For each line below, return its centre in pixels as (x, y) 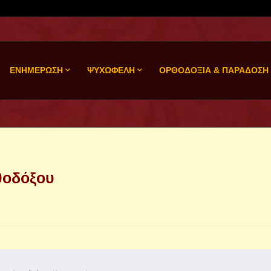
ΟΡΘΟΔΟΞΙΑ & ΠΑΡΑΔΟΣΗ (214, 70)
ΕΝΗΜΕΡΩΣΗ (36, 70)
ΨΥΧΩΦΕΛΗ (111, 70)
